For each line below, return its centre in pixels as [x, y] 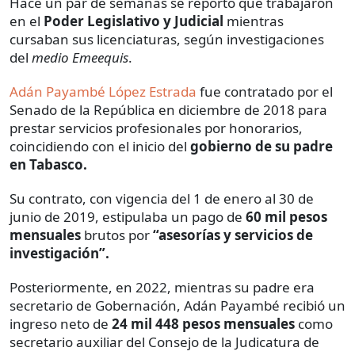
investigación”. [59, 254]
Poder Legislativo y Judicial [134, 21]
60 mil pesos [286, 217]
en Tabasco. [48, 165]
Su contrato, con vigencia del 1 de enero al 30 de [162, 199]
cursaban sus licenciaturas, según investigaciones [167, 40]
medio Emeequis [80, 58]
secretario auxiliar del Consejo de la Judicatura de [164, 342]
